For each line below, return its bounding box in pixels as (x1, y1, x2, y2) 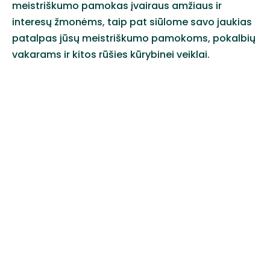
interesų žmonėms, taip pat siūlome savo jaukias (12, 15, 252, 30)
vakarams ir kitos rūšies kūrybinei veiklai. (12, 48, 210, 62)
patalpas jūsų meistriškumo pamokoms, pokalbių (12, 31, 256, 46)
